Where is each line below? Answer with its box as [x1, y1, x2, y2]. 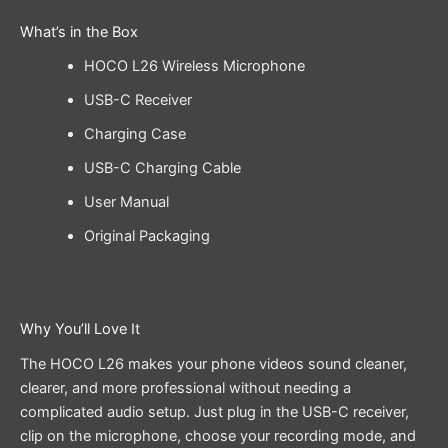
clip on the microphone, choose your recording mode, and [20, 426, 416, 445]
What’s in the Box [20, 23, 138, 42]
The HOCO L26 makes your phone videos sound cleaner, [20, 354, 407, 373]
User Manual [83, 193, 169, 212]
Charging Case [83, 125, 186, 144]
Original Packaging [83, 227, 210, 246]
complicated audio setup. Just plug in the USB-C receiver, [20, 402, 409, 421]
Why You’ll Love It [20, 320, 140, 339]
